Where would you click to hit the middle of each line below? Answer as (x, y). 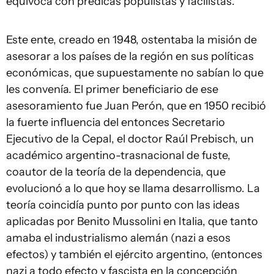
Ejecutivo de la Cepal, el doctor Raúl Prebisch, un (130, 139)
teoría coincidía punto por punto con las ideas (123, 205)
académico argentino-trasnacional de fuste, (118, 155)
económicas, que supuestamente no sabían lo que (135, 73)
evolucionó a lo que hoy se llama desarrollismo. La (133, 188)
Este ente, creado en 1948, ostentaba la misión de (131, 40)
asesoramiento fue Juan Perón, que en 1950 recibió (136, 106)
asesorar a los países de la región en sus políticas (130, 56)
